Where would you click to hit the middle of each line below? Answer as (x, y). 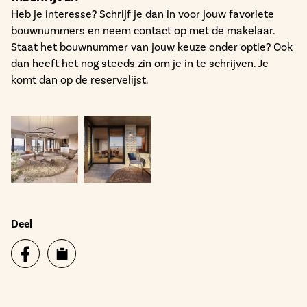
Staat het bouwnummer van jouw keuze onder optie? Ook (152, 47)
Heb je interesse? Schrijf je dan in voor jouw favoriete (143, 14)
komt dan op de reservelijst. (81, 80)
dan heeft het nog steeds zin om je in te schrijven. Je (140, 63)
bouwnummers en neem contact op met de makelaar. (143, 30)
